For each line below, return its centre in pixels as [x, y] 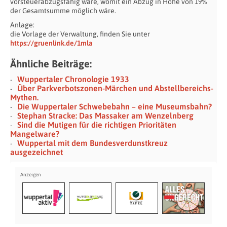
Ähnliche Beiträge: [51, 63]
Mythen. [24, 97]
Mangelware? [35, 134]
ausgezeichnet [36, 152]
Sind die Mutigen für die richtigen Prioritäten [97, 124]
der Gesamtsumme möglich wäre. [63, 10]
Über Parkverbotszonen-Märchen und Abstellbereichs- [115, 88]
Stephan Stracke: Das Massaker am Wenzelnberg [105, 115]
